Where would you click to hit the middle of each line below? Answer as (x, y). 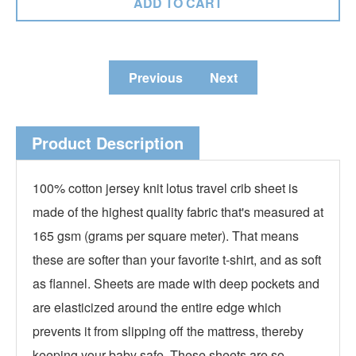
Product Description (108, 143)
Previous (156, 77)
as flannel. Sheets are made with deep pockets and (176, 283)
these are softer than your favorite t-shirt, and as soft (177, 259)
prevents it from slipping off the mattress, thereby (168, 331)
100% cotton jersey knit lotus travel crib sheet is (165, 188)
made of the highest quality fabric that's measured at (178, 212)
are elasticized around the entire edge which (157, 307)
